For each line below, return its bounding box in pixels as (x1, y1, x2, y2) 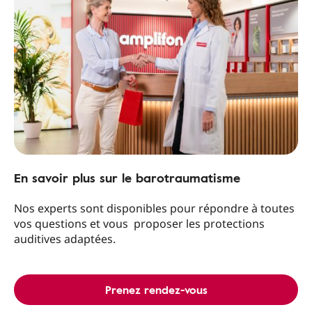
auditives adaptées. (14, 231, 116, 247)
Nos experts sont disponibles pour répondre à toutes (14, 201, 295, 216)
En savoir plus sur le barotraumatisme (14, 169, 240, 187)
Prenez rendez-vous (104, 281, 208, 298)
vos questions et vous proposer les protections (14, 216, 265, 231)
